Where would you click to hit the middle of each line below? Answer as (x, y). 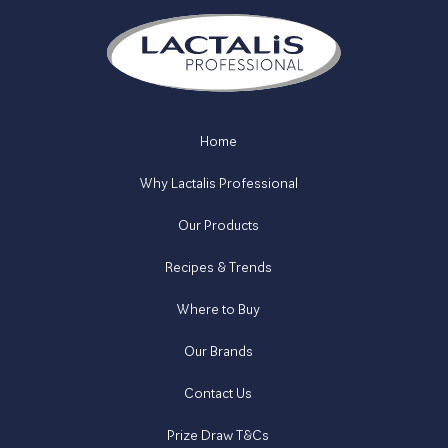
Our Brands (218, 350)
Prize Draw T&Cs (218, 434)
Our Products (218, 224)
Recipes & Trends (218, 266)
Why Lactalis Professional (218, 182)
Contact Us (218, 392)
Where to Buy (218, 308)
